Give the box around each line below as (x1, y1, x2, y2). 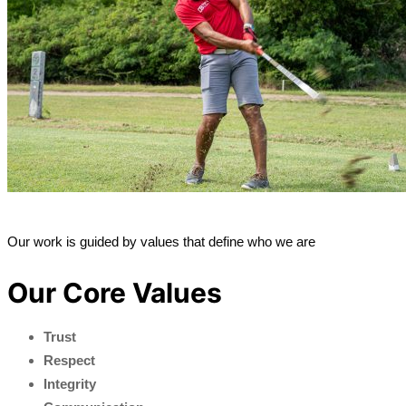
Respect (43, 353, 95, 369)
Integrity (43, 376, 96, 392)
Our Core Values (7, 276, 222, 310)
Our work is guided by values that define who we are (7, 234, 315, 250)
